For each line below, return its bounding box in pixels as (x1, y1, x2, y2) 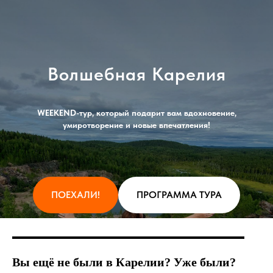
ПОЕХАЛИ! (51, 188, 100, 200)
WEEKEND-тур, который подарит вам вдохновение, (37, 108, 236, 118)
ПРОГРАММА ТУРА (136, 188, 222, 200)
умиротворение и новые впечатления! (63, 120, 210, 130)
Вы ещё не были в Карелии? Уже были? (12, 255, 236, 269)
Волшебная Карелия (47, 63, 226, 85)
